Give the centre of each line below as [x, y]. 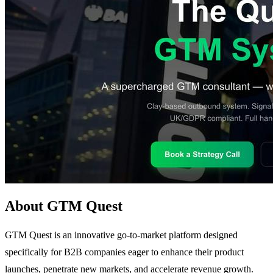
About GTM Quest [64, 206]
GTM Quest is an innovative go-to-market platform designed [121, 235]
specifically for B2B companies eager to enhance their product [124, 252]
